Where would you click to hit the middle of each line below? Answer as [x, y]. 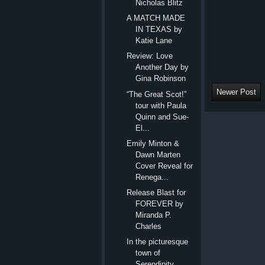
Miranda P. [154, 215]
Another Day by [162, 67]
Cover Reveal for [164, 166]
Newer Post [236, 92]
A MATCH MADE [156, 18]
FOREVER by [160, 204]
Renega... [152, 177]
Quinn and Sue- [162, 117]
